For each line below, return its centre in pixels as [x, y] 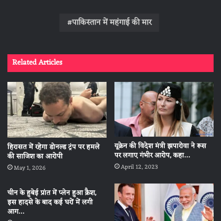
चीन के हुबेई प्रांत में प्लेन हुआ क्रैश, [52, 193]
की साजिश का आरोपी [35, 157]
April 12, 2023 [139, 167]
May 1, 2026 [30, 168]
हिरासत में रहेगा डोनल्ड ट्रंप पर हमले [54, 147]
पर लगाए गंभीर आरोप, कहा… [152, 156]
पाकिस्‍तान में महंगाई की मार [112, 22]
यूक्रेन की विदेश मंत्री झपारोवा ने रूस [160, 147]
